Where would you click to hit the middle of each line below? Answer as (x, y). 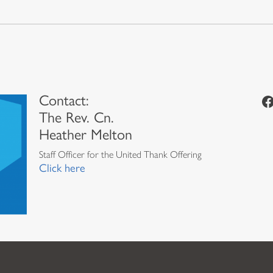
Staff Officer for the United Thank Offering (120, 154)
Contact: (64, 100)
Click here (62, 168)
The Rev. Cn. (76, 117)
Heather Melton (86, 134)
